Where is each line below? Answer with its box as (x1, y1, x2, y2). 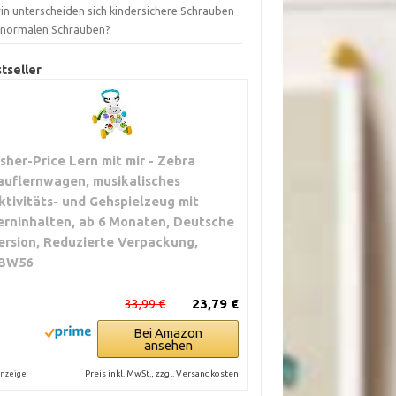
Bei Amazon (133, 325, 203, 341)
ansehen (143, 338, 193, 354)
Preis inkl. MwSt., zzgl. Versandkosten (85, 369, 240, 379)
